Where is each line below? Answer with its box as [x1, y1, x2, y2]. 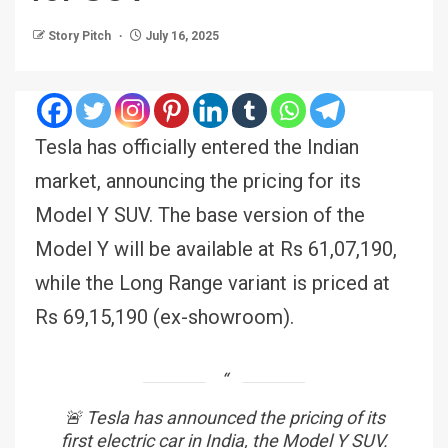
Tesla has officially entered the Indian [35, 134, 359, 159]
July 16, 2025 [142, 28, 219, 43]
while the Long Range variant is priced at [35, 270, 390, 295]
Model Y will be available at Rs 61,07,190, [35, 236, 397, 261]
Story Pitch [48, 28, 114, 43]
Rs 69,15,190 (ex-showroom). [35, 304, 294, 329]
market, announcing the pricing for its [35, 168, 361, 193]
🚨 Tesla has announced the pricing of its [63, 406, 385, 428]
